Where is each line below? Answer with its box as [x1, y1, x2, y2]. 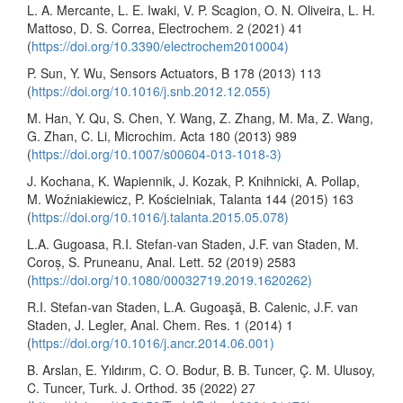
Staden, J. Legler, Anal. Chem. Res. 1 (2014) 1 [27, 315, 293, 334]
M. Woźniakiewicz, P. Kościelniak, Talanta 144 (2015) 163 [27, 189, 354, 208]
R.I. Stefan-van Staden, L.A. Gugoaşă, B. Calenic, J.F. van [27, 297, 358, 316]
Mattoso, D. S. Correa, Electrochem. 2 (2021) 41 [27, 18, 303, 37]
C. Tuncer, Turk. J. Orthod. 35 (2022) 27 [27, 378, 255, 397]
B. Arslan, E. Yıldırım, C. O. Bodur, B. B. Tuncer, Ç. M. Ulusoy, [27, 360, 375, 379]
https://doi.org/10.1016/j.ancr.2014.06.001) [31, 333, 274, 352]
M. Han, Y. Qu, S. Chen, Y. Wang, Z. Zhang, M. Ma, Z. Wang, [27, 108, 373, 127]
